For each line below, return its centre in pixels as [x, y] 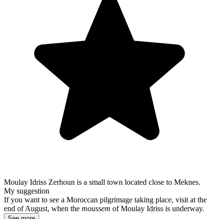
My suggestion [27, 191]
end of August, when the [43, 209]
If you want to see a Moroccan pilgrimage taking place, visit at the [105, 200]
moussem [96, 209]
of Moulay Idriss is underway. [157, 209]
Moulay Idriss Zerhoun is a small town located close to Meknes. [102, 182]
